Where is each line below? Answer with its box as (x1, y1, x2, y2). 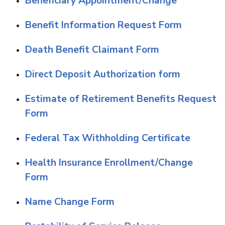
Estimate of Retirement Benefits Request (25, 92, 216, 105)
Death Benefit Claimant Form (25, 43, 159, 56)
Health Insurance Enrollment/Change (25, 156, 193, 169)
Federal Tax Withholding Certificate (25, 132, 190, 145)
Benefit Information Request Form (25, 19, 182, 32)
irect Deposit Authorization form (32, 68, 180, 81)
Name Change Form (25, 195, 115, 208)
